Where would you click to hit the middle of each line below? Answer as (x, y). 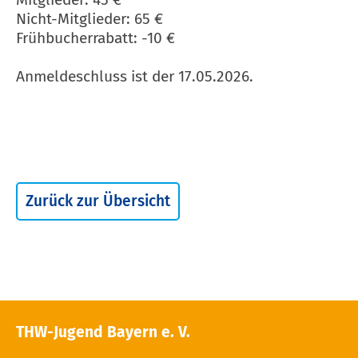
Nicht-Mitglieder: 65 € (89, 19)
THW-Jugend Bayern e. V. (103, 332)
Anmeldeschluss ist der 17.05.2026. (135, 77)
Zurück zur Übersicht (98, 201)
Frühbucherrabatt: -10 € (95, 38)
